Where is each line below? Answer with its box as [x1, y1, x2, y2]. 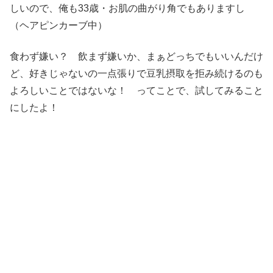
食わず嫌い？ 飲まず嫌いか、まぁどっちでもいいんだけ [10, 51, 263, 62]
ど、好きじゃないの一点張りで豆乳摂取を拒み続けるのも [10, 68, 263, 79]
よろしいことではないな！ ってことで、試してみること [10, 85, 263, 96]
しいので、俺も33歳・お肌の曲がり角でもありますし [10, 3, 245, 14]
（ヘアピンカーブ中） [10, 20, 107, 31]
